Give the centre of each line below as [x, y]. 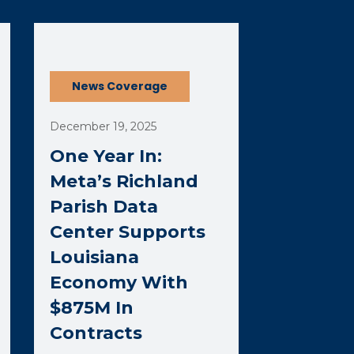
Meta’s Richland [124, 181]
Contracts [96, 333]
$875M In [92, 308]
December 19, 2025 [104, 126]
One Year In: [106, 156]
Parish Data [104, 207]
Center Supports [128, 232]
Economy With [119, 282]
